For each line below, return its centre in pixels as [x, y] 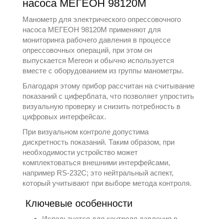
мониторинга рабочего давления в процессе [97, 40]
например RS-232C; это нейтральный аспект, [98, 173]
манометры [163, 71]
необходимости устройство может [80, 152]
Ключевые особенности [79, 203]
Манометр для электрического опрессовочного [102, 19]
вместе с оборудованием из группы [83, 71]
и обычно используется [133, 60]
